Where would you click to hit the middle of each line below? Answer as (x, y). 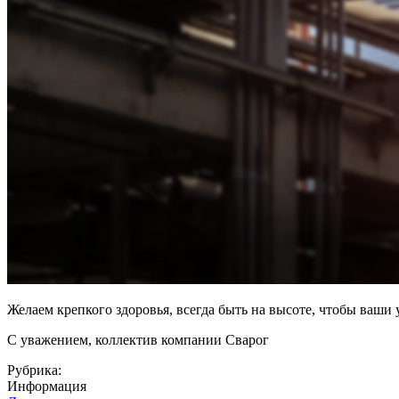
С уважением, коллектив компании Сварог (138, 339)
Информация (47, 386)
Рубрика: (36, 370)
